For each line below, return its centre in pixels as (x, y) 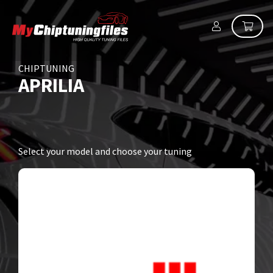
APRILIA (51, 85)
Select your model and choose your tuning (105, 151)
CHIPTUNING (46, 68)
